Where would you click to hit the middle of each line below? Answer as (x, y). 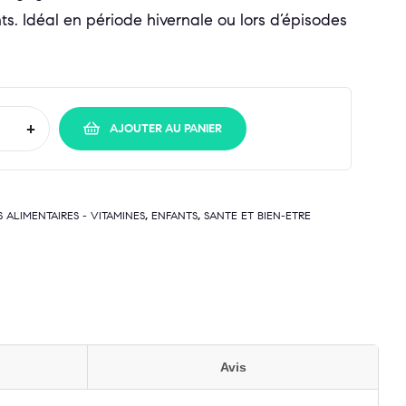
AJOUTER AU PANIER (166, 128)
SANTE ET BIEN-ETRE (257, 216)
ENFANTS (174, 216)
